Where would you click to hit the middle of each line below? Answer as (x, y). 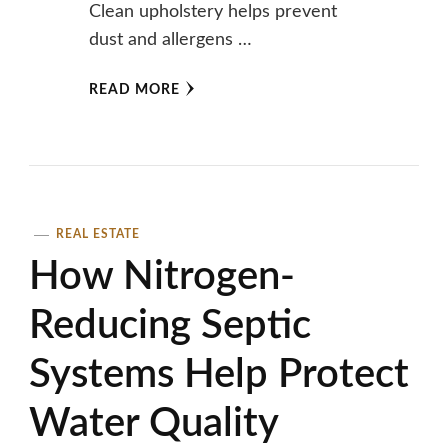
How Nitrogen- (162, 277)
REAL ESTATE (98, 234)
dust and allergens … (170, 40)
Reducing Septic (170, 326)
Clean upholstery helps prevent (212, 12)
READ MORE (134, 90)
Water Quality (154, 424)
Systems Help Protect (219, 375)
